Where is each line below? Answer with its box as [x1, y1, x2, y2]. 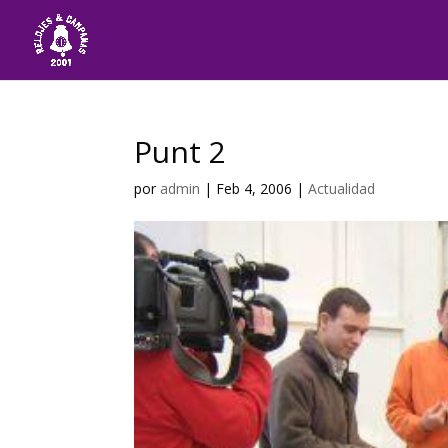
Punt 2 [134, 131, 227, 172]
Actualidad [308, 179, 376, 198]
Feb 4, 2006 [216, 179, 293, 198]
